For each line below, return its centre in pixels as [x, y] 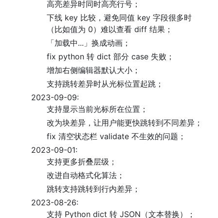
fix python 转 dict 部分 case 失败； [110, 56]
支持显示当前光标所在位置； [97, 109]
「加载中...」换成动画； [89, 43]
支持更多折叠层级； [82, 162]
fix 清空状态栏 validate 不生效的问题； [116, 136]
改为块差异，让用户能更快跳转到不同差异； [125, 123]
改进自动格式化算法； [86, 175]
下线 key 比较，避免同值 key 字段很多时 [119, 18]
